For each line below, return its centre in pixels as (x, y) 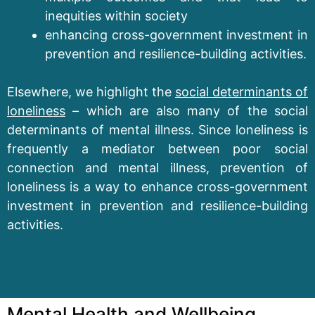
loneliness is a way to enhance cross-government (157, 186)
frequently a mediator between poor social (157, 148)
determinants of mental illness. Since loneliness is (157, 129)
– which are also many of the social (187, 110)
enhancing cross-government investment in (176, 34)
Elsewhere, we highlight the (91, 91)
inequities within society (116, 15)
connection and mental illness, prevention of (157, 167)
